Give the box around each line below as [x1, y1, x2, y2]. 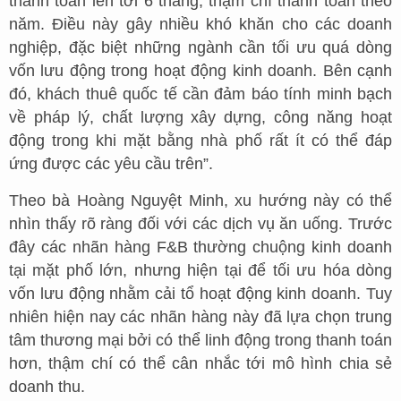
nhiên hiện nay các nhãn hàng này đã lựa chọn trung [9, 307, 392, 326]
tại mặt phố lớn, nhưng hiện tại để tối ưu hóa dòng [9, 260, 392, 279]
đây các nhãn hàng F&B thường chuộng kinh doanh [9, 237, 392, 256]
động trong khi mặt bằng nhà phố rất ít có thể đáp [9, 131, 392, 149]
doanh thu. [9, 377, 85, 396]
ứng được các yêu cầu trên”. [9, 154, 213, 173]
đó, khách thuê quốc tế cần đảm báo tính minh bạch [9, 84, 392, 103]
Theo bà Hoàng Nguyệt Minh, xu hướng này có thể [9, 191, 392, 209]
